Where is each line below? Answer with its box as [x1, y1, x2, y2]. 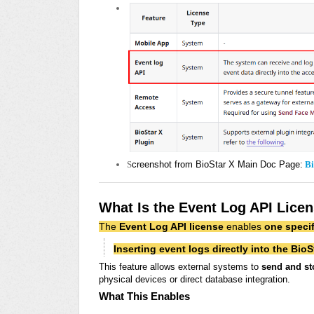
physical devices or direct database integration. [99, 274, 290, 285]
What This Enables [99, 290, 190, 303]
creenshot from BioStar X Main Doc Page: [132, 158, 303, 170]
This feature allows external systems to [99, 261, 261, 273]
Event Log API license [119, 221, 224, 233]
